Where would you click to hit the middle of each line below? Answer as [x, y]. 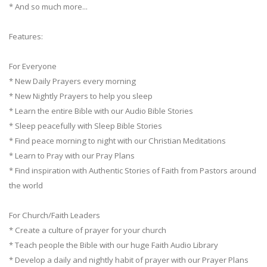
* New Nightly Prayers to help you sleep [81, 96]
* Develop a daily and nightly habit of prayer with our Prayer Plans [129, 260]
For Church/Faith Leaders [55, 215]
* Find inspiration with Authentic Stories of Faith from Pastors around [133, 170]
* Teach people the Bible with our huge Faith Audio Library [114, 245]
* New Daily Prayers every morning [72, 81]
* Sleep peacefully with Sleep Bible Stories [86, 125]
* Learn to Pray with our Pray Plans [72, 155]
